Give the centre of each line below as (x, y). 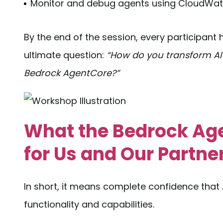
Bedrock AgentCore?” (72, 73)
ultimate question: (65, 55)
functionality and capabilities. (89, 204)
